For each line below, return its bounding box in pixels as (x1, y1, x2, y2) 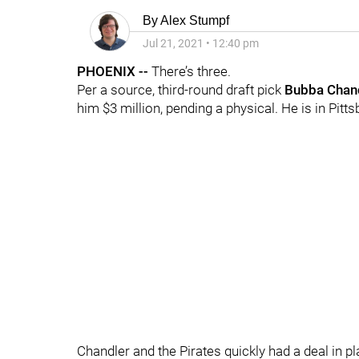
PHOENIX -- (77, 63, 151, 79)
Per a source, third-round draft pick (77, 82, 284, 98)
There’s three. (151, 63, 231, 79)
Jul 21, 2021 (143, 37, 204, 50)
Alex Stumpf (160, 14, 229, 27)
